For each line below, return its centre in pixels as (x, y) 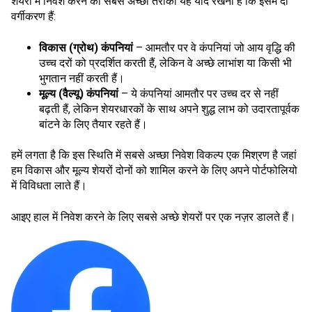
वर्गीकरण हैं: (33, 17)
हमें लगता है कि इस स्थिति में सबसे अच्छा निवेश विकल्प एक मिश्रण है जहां (154, 155)
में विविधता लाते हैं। (49, 186)
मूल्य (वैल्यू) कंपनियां (79, 93)
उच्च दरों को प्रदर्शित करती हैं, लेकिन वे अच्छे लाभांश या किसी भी (165, 63)
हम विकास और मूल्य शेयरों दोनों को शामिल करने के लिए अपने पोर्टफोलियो (154, 171)
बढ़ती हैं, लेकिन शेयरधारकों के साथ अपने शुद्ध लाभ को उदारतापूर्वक (169, 109)
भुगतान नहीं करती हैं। (82, 78)
